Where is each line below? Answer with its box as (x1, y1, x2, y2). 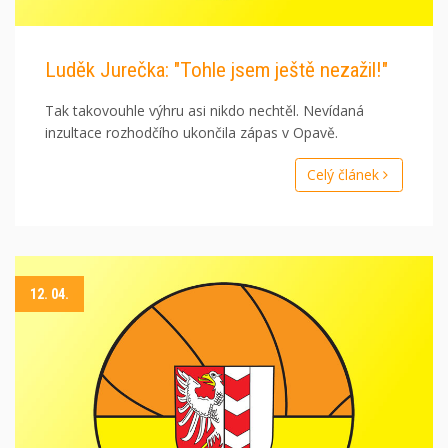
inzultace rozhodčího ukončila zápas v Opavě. (45, 123, 338, 143)
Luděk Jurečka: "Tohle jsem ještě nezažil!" (45, 58, 388, 83)
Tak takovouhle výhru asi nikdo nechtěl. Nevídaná (45, 101, 364, 121)
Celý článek (306, 165, 383, 185)
